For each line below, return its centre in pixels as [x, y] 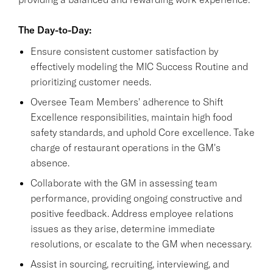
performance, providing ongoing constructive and [136, 198]
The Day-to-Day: [55, 30]
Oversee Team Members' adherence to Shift [127, 101]
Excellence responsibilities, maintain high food [131, 117]
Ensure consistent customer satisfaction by [124, 51]
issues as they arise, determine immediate [123, 228]
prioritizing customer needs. [91, 81]
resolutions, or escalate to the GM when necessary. [141, 243]
